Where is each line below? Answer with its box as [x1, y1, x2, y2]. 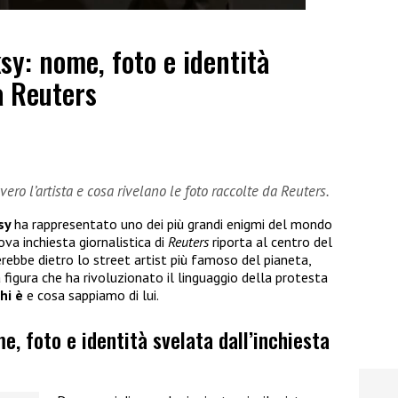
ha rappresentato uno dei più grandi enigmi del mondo [14, 214, 332, 233]
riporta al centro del [212, 232, 332, 251]
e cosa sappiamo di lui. [23, 285, 159, 304]
